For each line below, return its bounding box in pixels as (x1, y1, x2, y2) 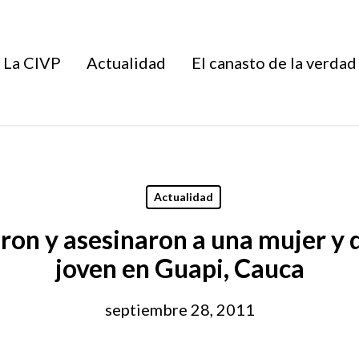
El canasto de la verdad (191, 52, 357, 72)
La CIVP (2, 52, 61, 72)
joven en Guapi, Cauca (54, 252, 305, 284)
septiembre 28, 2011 (104, 300, 255, 319)
